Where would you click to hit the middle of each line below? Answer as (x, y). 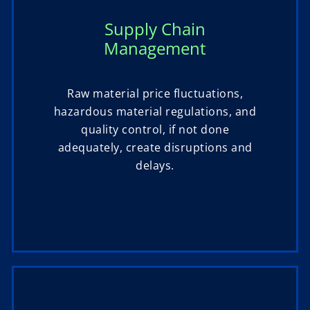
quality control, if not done (155, 130)
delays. (155, 166)
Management (155, 48)
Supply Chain (155, 29)
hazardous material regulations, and (155, 112)
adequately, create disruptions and (155, 148)
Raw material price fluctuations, (155, 94)
